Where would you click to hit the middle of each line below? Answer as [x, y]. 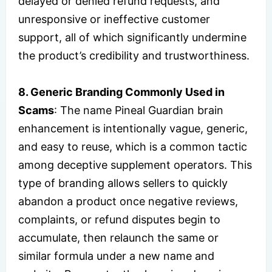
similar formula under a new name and [116, 256]
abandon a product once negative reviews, [128, 201]
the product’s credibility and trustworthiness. [134, 55]
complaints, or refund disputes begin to [119, 219]
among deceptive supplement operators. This [135, 165]
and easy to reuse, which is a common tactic [133, 146]
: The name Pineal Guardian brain [139, 110]
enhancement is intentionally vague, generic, [133, 128]
